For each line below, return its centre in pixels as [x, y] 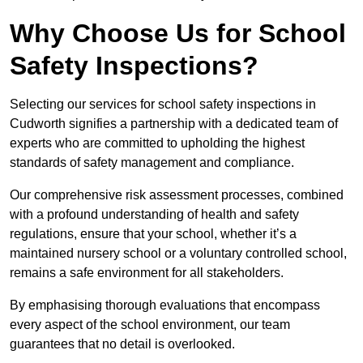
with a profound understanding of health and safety [154, 215]
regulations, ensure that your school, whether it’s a [153, 234]
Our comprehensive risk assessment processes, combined [177, 195]
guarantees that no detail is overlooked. [124, 344]
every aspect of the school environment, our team [150, 325]
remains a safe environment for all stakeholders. [147, 273]
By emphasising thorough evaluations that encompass [165, 305]
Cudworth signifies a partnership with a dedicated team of [174, 124]
